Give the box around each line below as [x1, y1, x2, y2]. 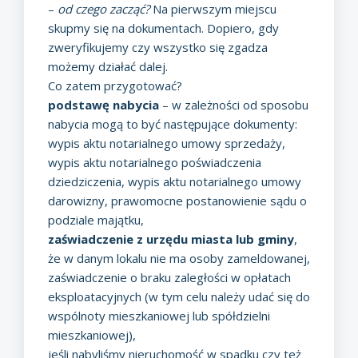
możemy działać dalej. [48, 58, 168, 74]
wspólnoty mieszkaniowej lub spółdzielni [48, 307, 270, 324]
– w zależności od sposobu [159, 96, 308, 113]
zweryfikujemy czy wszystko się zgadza [48, 38, 268, 55]
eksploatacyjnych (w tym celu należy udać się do [48, 288, 310, 304]
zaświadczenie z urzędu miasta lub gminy [48, 230, 294, 247]
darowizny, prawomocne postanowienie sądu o [48, 192, 307, 209]
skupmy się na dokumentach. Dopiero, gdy [48, 19, 279, 36]
